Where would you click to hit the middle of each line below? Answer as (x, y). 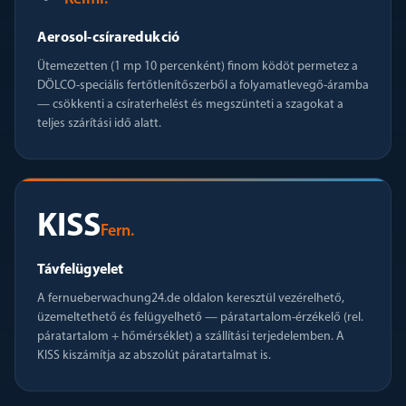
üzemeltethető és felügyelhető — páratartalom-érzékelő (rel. (200, 318)
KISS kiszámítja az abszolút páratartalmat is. (154, 356)
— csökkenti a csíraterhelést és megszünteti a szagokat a (190, 105)
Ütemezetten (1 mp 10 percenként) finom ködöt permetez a (198, 67)
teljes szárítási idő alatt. (99, 124)
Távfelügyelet (81, 270)
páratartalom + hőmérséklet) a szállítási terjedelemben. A (191, 337)
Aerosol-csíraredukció (109, 38)
